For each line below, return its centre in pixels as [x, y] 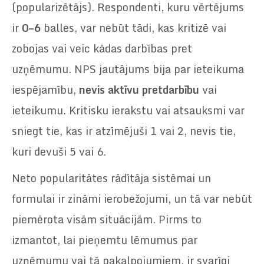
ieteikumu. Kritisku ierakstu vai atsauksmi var [128, 110]
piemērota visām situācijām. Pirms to [107, 219]
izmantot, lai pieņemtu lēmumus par [105, 240]
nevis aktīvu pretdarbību [139, 89]
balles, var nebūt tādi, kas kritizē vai [133, 27]
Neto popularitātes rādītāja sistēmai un [111, 178]
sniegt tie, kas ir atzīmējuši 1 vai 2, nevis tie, [124, 131]
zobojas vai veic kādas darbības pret [102, 48]
